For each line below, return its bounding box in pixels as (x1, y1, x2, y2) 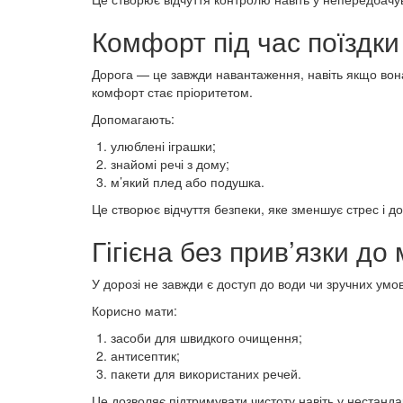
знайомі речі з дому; (111, 155, 229, 173)
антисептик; (111, 346, 180, 364)
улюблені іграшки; (111, 137, 216, 155)
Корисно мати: (92, 301, 177, 319)
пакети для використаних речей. (111, 364, 301, 382)
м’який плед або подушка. (111, 173, 264, 191)
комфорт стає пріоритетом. (92, 83, 253, 101)
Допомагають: (92, 110, 175, 128)
